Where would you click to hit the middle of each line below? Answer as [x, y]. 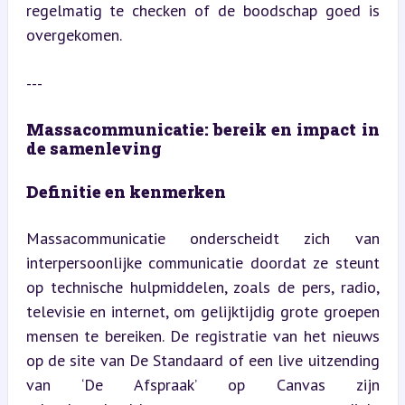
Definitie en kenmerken [126, 191]
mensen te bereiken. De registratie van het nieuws [202, 335]
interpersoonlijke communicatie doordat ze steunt [202, 262]
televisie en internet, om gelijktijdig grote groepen [202, 311]
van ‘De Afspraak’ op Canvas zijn [202, 384]
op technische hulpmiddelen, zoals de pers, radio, [202, 287]
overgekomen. [74, 34]
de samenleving [94, 148]
